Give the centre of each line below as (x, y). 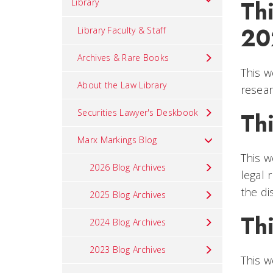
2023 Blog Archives (128, 250)
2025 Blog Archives (128, 195)
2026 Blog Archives (128, 167)
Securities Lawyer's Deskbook (138, 112)
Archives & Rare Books (123, 58)
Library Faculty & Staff (122, 30)
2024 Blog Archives (128, 222)
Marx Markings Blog (117, 140)
